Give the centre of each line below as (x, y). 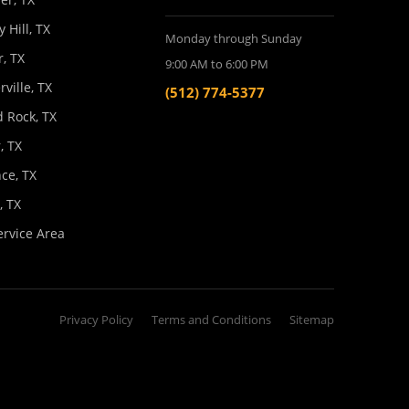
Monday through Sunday (234, 38)
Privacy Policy (96, 320)
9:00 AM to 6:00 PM (217, 64)
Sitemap (312, 320)
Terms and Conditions (211, 320)
